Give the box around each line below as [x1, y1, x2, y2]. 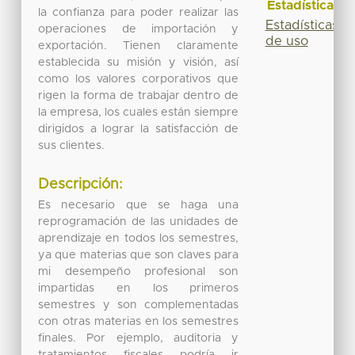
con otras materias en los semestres [38, 316, 239, 328]
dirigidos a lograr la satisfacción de [38, 123, 239, 135]
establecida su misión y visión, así [38, 56, 239, 68]
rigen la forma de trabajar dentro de [38, 90, 239, 101]
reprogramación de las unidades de [38, 216, 239, 228]
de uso [265, 34, 308, 48]
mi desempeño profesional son [38, 266, 239, 278]
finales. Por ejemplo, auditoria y [38, 333, 239, 345]
